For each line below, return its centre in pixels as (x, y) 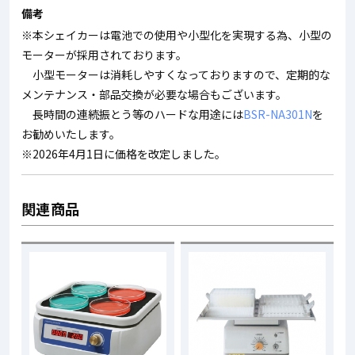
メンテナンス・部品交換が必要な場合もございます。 (154, 95)
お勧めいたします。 (71, 134)
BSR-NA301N (278, 115)
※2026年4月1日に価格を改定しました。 (124, 154)
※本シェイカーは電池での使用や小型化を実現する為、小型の (177, 35)
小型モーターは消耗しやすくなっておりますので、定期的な (176, 75)
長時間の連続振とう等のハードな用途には (132, 115)
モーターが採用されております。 (104, 55)
